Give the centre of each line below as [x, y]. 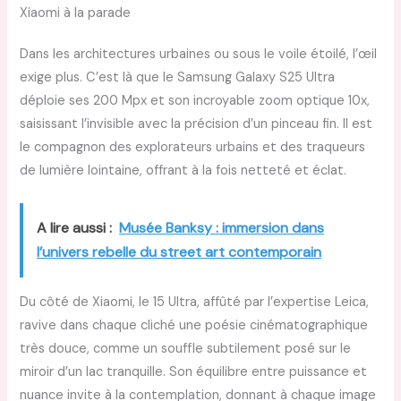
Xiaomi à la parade [76, 13]
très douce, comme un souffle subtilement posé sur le [186, 348]
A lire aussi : [75, 227]
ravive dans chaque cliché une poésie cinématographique [194, 325]
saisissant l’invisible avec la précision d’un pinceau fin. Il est [196, 124]
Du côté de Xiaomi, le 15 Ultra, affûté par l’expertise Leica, [195, 302]
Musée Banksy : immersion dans [222, 227]
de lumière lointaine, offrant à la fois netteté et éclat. [183, 170]
